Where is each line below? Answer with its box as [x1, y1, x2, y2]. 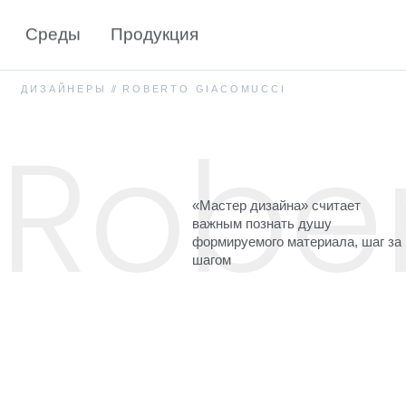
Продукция [110, 24, 198, 44]
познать [246, 216, 295, 232]
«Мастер [192, 198, 246, 214]
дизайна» [250, 198, 308, 214]
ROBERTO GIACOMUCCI [122, 83, 286, 95]
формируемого [192, 234, 284, 250]
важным [192, 216, 242, 232]
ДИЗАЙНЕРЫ [21, 83, 107, 95]
